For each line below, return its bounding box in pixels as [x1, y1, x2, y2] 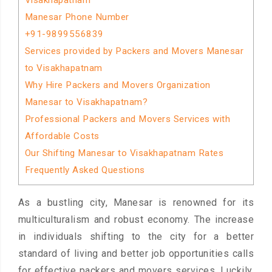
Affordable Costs [24, 131, 100, 141]
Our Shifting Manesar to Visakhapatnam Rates [24, 148, 224, 158]
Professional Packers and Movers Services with [24, 114, 231, 124]
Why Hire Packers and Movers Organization [24, 80, 211, 90]
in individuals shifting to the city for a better [18, 231, 254, 243]
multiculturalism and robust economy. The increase [18, 214, 254, 226]
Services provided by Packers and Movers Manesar [24, 46, 244, 56]
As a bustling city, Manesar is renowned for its [18, 197, 254, 209]
